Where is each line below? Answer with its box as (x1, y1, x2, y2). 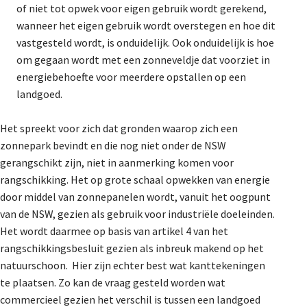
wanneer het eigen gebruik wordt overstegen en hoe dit (16, 18, 275, 32)
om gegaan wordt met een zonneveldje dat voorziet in (16, 52, 270, 66)
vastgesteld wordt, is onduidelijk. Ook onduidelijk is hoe (16, 35, 274, 49)
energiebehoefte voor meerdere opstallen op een (16, 69, 246, 84)
